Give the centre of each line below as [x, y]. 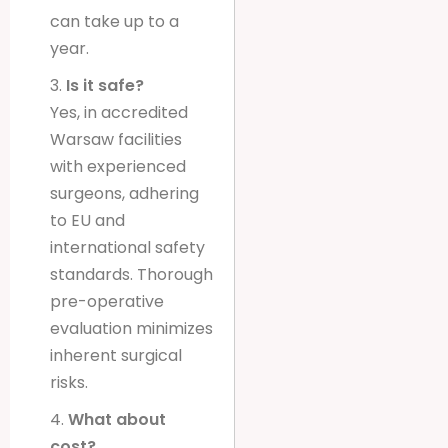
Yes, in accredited [119, 112]
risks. [69, 382]
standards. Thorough [131, 274]
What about [117, 419]
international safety [127, 247]
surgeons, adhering [124, 193]
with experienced [118, 166]
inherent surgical [116, 355]
